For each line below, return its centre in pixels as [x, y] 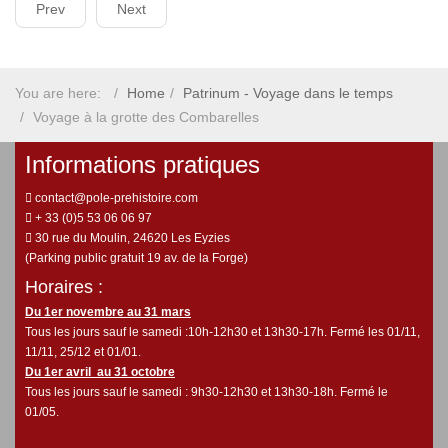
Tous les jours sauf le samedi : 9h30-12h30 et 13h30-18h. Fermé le [206, 392]
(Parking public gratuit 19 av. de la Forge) [136, 258]
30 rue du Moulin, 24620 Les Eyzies [131, 238]
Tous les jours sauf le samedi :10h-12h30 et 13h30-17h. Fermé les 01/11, [222, 332]
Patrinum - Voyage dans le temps [288, 93]
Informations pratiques [142, 164]
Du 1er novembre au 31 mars [108, 312]
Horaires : [64, 287]
